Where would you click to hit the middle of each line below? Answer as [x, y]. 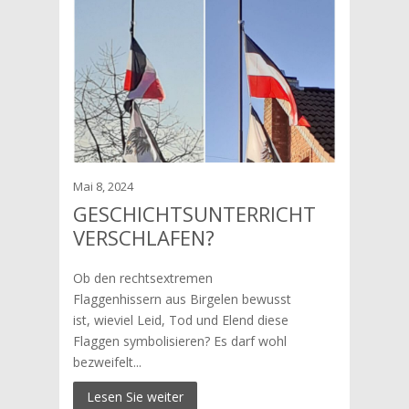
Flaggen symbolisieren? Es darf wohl [179, 341]
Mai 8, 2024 [103, 186]
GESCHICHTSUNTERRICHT [194, 214]
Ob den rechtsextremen [142, 278]
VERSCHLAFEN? [143, 237]
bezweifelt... [107, 362]
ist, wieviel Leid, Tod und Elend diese [180, 320]
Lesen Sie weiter [135, 397]
